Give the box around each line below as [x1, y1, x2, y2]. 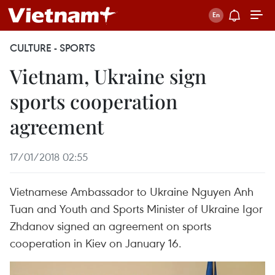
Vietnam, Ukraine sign [10, 63, 206, 89]
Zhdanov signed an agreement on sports [10, 218, 211, 233]
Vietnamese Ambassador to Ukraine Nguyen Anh [10, 184, 254, 199]
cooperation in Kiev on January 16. [10, 235, 182, 250]
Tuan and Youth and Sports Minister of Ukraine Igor [10, 201, 263, 216]
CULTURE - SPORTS [10, 41, 95, 55]
